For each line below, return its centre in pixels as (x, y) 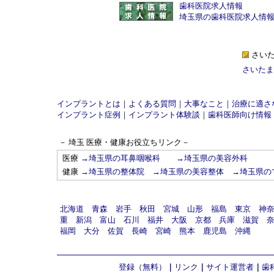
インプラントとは (89, 104)
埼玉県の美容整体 (192, 172)
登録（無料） (142, 267)
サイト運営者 (230, 267)
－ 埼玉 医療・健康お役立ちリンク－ (124, 142)
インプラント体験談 (164, 115)
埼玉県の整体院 (117, 172)
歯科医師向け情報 (240, 115)
